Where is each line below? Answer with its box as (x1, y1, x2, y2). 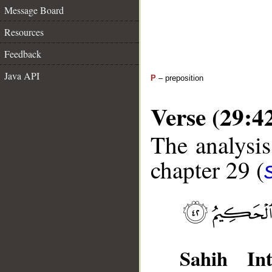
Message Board (4, 4, 64, 16)
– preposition (156, 73, 203, 83)
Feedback (4, 47, 41, 60)
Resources (4, 25, 44, 38)
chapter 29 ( (151, 154, 264, 186)
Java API (4, 69, 39, 82)
